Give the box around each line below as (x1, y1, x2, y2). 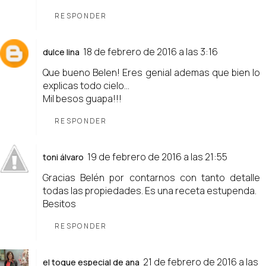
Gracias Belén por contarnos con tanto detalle (43, 171, 260, 185)
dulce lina (43, 46, 80, 58)
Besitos (43, 197, 76, 211)
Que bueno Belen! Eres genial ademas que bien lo (43, 66, 260, 80)
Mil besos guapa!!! (43, 92, 122, 106)
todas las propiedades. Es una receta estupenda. (43, 184, 256, 198)
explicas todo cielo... (43, 79, 129, 93)
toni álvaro (43, 151, 84, 163)
